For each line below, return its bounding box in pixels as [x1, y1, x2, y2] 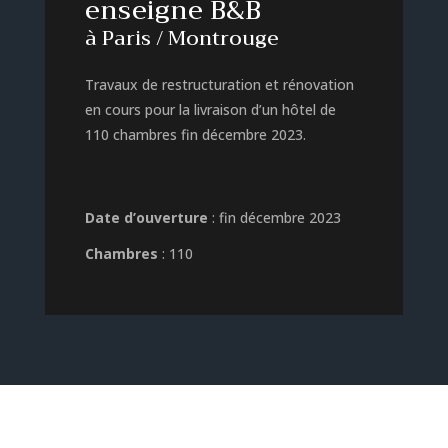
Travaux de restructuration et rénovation [84, 74, 354, 94]
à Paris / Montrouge [84, 20, 279, 56]
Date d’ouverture [84, 207, 208, 227]
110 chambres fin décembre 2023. [84, 124, 306, 144]
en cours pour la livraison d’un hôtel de [84, 99, 336, 119]
